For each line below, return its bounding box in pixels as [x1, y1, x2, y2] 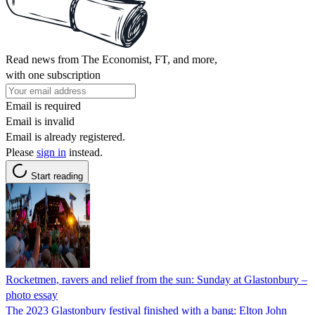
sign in [37, 146, 66, 158]
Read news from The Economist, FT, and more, [6, 53, 217, 65]
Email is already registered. [6, 130, 125, 143]
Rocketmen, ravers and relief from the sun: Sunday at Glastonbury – [6, 273, 307, 285]
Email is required [6, 99, 81, 112]
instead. [66, 146, 103, 158]
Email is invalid [6, 115, 75, 127]
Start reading [31, 170, 83, 181]
